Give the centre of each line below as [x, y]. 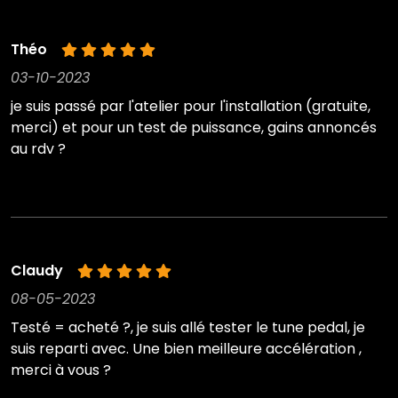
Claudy [37, 271]
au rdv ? [38, 149]
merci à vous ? [61, 370]
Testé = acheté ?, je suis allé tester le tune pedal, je [188, 328]
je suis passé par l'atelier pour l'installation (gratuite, [191, 107]
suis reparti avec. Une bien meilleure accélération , [186, 349]
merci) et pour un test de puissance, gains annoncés [194, 128]
